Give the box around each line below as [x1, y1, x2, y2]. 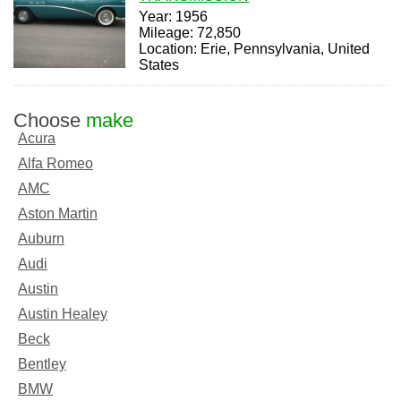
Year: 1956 [139, 8, 209, 24]
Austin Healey [18, 305, 107, 321]
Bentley [18, 355, 66, 371]
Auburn [18, 230, 64, 246]
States [139, 56, 180, 73]
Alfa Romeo [18, 155, 93, 171]
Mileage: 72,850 [139, 24, 242, 40]
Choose [13, 108, 86, 132]
